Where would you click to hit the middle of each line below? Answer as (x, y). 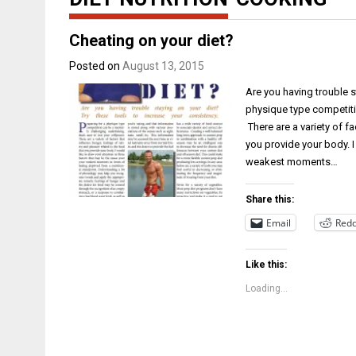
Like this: (267, 265)
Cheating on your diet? (151, 41)
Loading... (267, 288)
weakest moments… (292, 162)
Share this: (270, 199)
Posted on (96, 66)
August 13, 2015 (163, 66)
